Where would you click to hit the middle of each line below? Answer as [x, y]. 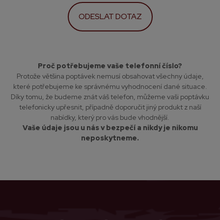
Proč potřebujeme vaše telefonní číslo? [110, 66]
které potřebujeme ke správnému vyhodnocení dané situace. [110, 86]
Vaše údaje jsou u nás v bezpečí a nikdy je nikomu [110, 128]
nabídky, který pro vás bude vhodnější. [110, 117]
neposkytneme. [110, 138]
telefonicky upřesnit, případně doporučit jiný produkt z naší [110, 107]
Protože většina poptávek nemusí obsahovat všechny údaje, [110, 76]
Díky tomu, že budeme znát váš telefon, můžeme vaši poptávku [110, 97]
